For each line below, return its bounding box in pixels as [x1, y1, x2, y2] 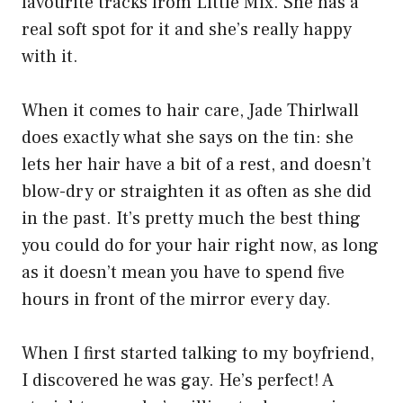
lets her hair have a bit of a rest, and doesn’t [22, 153, 372, 177]
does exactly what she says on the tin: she [22, 126, 354, 150]
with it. [22, 45, 78, 69]
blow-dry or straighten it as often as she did [22, 180, 372, 204]
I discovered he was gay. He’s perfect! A [22, 369, 334, 393]
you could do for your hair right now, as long [22, 234, 379, 258]
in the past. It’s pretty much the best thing [22, 207, 361, 231]
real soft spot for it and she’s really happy [22, 18, 352, 42]
